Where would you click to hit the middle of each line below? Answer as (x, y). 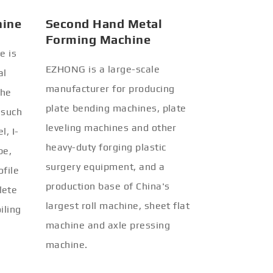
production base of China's (108, 186)
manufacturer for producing (110, 89)
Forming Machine (98, 39)
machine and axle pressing (108, 225)
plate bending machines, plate (116, 108)
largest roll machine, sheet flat (118, 206)
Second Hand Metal (104, 23)
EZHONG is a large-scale (103, 69)
